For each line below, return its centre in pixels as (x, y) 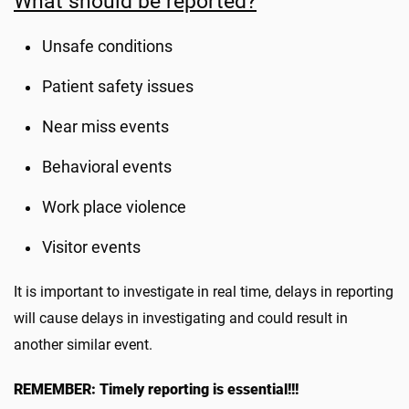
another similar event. (83, 345)
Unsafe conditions (108, 47)
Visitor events (92, 247)
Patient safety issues (118, 87)
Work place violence (115, 207)
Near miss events (106, 127)
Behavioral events (107, 167)
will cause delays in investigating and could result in (181, 318)
